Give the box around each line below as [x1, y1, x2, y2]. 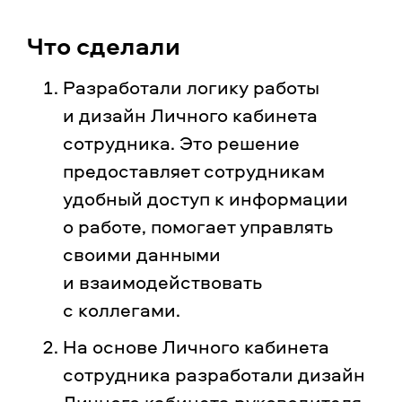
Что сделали [27, 29, 180, 62]
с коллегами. [63, 297, 185, 322]
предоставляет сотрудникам [63, 158, 325, 183]
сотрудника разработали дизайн [63, 362, 365, 387]
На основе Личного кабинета [63, 334, 329, 359]
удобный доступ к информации [63, 186, 348, 211]
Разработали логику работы [63, 74, 319, 100]
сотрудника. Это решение [63, 130, 300, 155]
